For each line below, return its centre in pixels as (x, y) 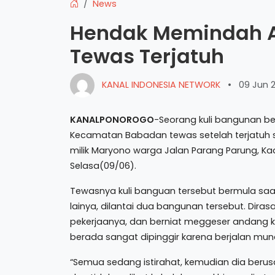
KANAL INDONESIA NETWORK (161, 84)
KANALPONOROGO (112, 120)
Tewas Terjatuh (147, 56)
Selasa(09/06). (103, 166)
